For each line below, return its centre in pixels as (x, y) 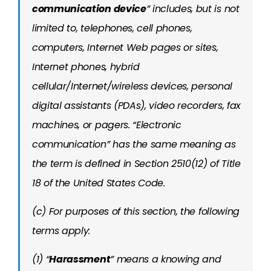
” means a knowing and (166, 259)
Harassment (80, 259)
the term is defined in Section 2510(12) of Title (136, 164)
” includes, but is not (193, 9)
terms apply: (61, 231)
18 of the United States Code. (99, 183)
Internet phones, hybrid (86, 67)
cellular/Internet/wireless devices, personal (132, 86)
